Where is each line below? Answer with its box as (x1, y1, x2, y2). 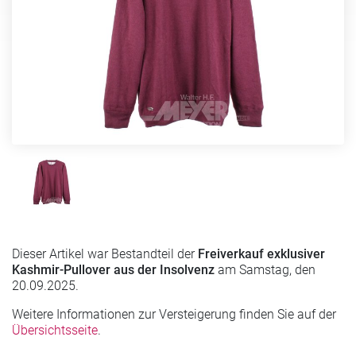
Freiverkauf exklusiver (198, 246, 325, 261)
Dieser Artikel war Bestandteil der (12, 246, 198, 261)
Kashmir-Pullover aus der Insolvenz (12, 261, 215, 277)
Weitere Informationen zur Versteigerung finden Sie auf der (12, 306, 336, 322)
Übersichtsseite (12, 322, 98, 338)
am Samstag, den (215, 261, 315, 277)
